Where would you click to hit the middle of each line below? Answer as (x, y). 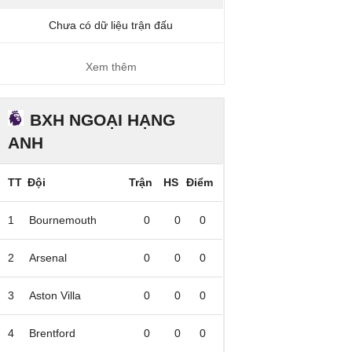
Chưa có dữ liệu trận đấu (110, 25)
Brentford (53, 333)
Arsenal (48, 258)
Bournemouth (63, 220)
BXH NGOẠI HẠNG (103, 120)
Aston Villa (55, 295)
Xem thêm (111, 67)
